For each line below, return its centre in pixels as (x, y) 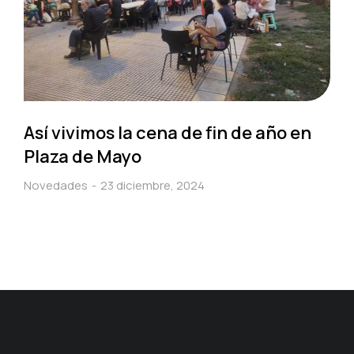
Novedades (56, 186)
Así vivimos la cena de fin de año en (168, 133)
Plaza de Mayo (83, 157)
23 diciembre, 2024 (153, 186)
